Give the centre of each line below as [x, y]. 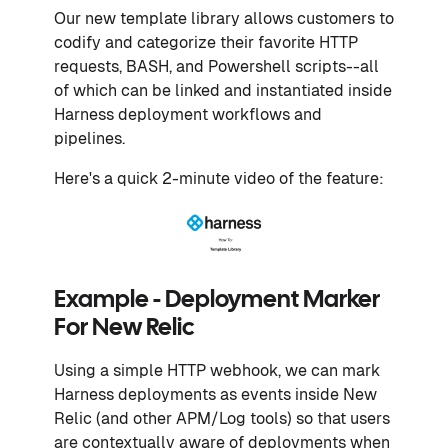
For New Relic [124, 329]
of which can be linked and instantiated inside [223, 91]
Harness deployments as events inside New [215, 395]
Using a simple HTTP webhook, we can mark [217, 371]
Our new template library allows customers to [224, 19]
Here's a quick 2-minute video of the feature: [219, 179]
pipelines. [89, 139]
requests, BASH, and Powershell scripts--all [216, 67]
